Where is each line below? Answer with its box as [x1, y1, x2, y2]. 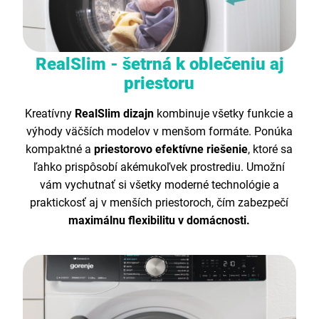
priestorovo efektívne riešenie [94, 142, 249, 157]
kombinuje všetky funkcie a [157, 107, 294, 121]
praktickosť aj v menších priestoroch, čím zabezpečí [30, 196, 289, 210]
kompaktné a [26, 142, 95, 157]
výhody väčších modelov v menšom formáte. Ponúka [26, 125, 293, 139]
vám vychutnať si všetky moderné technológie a [39, 178, 279, 192]
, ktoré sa [248, 142, 293, 157]
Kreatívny [25, 107, 73, 121]
